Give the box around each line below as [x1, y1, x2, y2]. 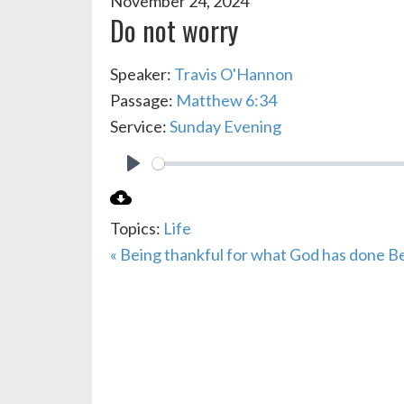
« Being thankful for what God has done [110, 244, 385, 264]
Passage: [110, 90, 173, 110]
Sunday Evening [170, 116, 281, 136]
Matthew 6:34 [176, 90, 277, 110]
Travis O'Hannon [174, 64, 293, 84]
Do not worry [110, 10, 238, 50]
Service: [110, 116, 167, 136]
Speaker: [110, 64, 171, 84]
